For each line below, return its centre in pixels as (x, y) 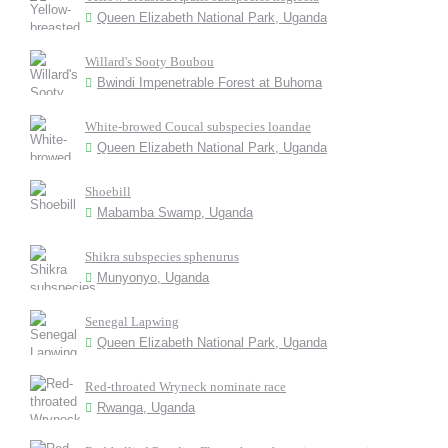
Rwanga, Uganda (146, 407)
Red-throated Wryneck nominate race (185, 386)
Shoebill (108, 191)
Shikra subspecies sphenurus (162, 256)
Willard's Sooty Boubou (149, 61)
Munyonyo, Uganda (153, 277)
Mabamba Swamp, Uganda (175, 212)
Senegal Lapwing (132, 321)
